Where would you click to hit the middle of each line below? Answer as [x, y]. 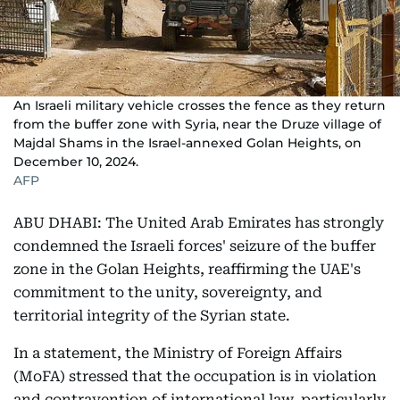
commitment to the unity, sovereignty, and [168, 292]
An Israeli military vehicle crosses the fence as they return [200, 105]
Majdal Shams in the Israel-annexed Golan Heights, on [187, 143]
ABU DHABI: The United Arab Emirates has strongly [199, 223]
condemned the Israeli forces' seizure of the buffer [195, 246]
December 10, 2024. [76, 162]
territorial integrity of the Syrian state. [152, 316]
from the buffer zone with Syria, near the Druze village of [197, 124]
